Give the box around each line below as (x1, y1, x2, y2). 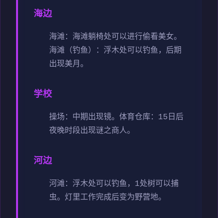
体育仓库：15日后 (119, 113, 183, 122)
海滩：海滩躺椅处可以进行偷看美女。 (49, 33, 182, 42)
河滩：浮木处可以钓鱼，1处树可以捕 (49, 180, 179, 189)
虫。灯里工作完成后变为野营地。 (49, 193, 166, 202)
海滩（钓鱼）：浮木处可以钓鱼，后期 (49, 46, 182, 55)
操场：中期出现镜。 (49, 113, 119, 122)
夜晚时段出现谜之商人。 (49, 127, 135, 136)
